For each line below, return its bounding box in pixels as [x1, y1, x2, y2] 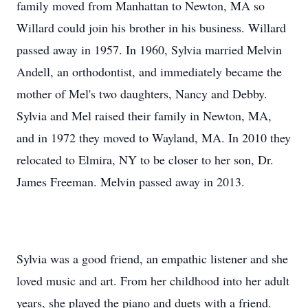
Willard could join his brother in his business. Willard [16, 19, 286, 36]
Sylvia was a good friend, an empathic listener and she [16, 250, 288, 267]
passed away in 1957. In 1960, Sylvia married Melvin [16, 41, 282, 58]
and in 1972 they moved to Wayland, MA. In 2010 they [16, 129, 291, 146]
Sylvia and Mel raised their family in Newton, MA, [16, 107, 272, 124]
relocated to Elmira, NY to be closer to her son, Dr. [16, 151, 274, 168]
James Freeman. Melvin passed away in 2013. [16, 173, 245, 190]
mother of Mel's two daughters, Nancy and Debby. [16, 85, 267, 102]
